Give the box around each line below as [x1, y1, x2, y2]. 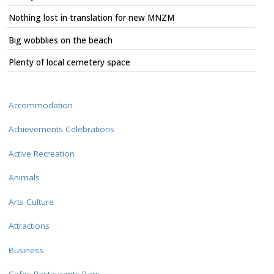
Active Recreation [8, 147, 75, 159]
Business [8, 244, 43, 256]
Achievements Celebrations [8, 124, 114, 135]
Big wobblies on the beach [8, 34, 113, 46]
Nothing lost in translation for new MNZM [8, 12, 174, 24]
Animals [8, 172, 40, 183]
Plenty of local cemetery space [8, 57, 130, 68]
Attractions [8, 220, 50, 232]
